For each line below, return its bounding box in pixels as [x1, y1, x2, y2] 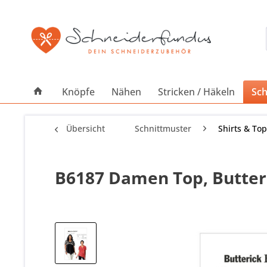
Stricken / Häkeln [158, 85, 235, 98]
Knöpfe [62, 85, 95, 98]
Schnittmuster [135, 123, 191, 134]
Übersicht [66, 123, 105, 134]
